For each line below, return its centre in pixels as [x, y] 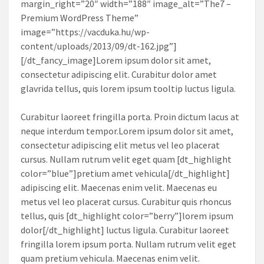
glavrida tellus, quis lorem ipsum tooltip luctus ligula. [128, 89]
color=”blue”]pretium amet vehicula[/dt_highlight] [125, 174]
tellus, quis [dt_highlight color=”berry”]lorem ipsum [127, 216]
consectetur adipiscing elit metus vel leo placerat [120, 145]
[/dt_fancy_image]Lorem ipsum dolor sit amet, [116, 60]
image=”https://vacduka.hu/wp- [85, 32]
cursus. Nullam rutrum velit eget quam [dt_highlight [126, 159]
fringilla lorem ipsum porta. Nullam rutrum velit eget [128, 244]
